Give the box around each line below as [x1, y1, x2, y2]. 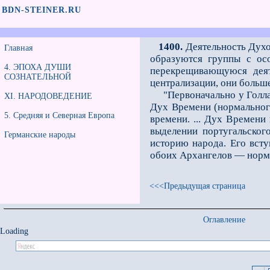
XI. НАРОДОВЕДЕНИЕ [4, 92, 92, 101]
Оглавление [203, 215, 245, 224]
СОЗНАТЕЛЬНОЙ [4, 72, 71, 81]
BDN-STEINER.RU [2, 5, 81, 14]
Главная [4, 43, 33, 52]
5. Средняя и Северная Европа [4, 111, 115, 120]
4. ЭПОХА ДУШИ [4, 63, 71, 72]
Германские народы [4, 130, 75, 139]
